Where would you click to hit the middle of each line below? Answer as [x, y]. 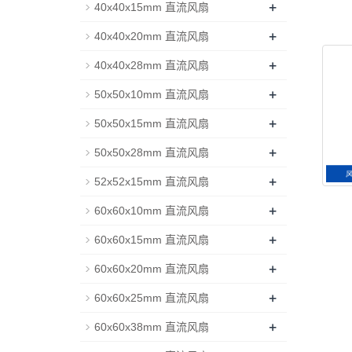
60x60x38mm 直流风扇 [152, 327]
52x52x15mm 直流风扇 [152, 181]
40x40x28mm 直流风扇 [152, 65]
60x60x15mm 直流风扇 [152, 240]
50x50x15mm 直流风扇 [152, 123]
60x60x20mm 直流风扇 [152, 269]
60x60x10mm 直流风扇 [152, 211]
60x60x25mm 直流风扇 [152, 298]
